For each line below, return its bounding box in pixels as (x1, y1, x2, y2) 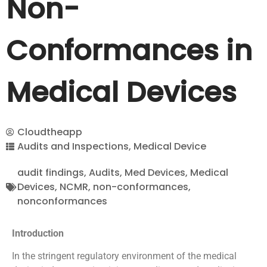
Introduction (12, 228, 64, 239)
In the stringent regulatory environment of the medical (12, 250, 237, 262)
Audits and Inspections (17, 139, 129, 153)
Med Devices (125, 166, 185, 179)
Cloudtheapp (17, 125, 82, 139)
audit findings (17, 166, 84, 179)
